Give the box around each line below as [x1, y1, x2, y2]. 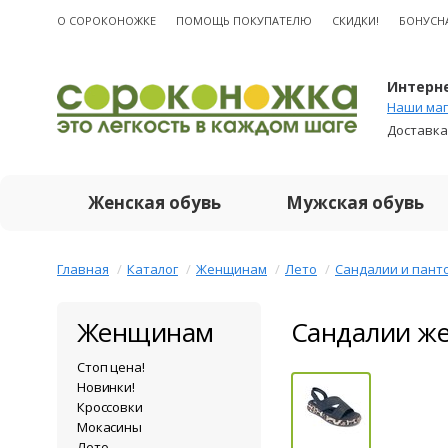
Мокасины [77, 418, 142, 436]
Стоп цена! [77, 358, 145, 376]
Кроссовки [77, 398, 143, 416]
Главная [57, 260, 109, 278]
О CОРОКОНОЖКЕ [57, 13, 156, 28]
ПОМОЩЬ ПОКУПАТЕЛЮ [176, 13, 312, 28]
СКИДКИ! [332, 13, 379, 28]
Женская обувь [88, 191, 221, 214]
